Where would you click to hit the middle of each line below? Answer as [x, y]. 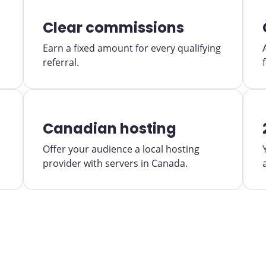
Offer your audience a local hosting [121, 149]
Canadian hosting [110, 129]
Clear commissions [113, 28]
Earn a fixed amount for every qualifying [132, 48]
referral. [61, 62]
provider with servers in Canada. [115, 163]
